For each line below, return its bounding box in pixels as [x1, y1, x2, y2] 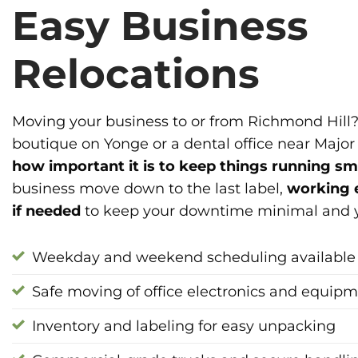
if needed [12, 201, 81, 220]
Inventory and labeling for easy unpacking [32, 316, 336, 336]
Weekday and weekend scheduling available [32, 248, 356, 267]
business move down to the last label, [12, 178, 287, 197]
